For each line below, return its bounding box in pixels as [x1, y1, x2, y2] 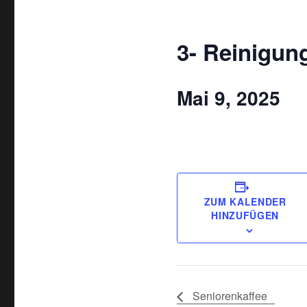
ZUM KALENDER [204, 195, 286, 208]
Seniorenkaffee [189, 287, 267, 304]
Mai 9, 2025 [176, 84, 280, 112]
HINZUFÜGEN [211, 208, 279, 222]
